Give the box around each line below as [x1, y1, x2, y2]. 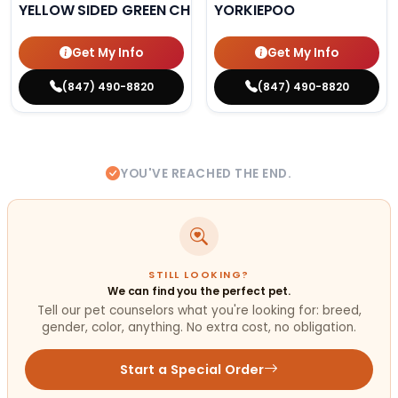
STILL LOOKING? [148, 267, 250, 282]
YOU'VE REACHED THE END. [121, 165, 292, 183]
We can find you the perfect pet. [107, 283, 291, 298]
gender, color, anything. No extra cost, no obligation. [42, 319, 356, 337]
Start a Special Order [119, 360, 265, 378]
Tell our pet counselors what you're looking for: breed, [36, 302, 362, 320]
